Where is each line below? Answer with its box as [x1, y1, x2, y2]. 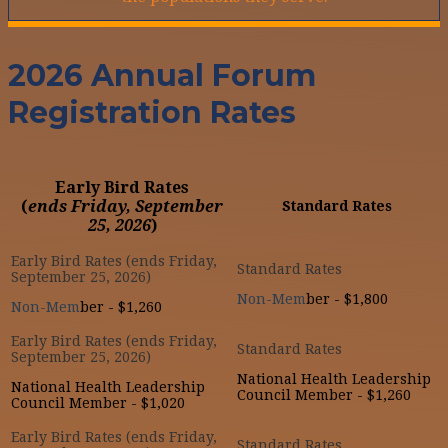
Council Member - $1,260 [237, 386, 411, 403]
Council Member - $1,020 [11, 394, 185, 411]
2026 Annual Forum [8, 56, 316, 94]
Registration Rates [8, 93, 296, 131]
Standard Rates [282, 197, 392, 214]
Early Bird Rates [55, 177, 189, 197]
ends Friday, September [28, 196, 223, 216]
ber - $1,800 [306, 290, 388, 307]
